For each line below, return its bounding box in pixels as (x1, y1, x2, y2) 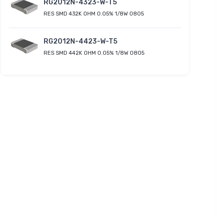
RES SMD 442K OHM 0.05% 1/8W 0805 (44, 49, 144, 56)
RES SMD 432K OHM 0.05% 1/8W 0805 (44, 10, 144, 17)
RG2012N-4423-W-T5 (44, 37, 117, 46)
